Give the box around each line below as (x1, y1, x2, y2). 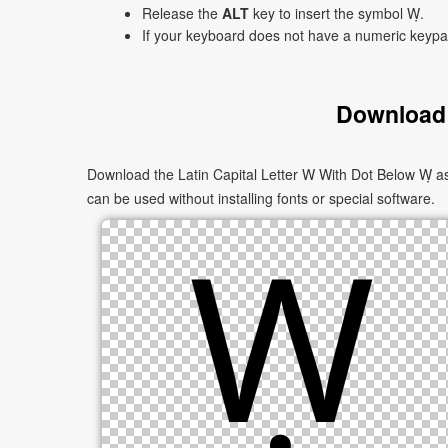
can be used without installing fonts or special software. (87, 188, 435, 208)
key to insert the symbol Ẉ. (249, 3, 424, 23)
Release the (142, 3, 222, 23)
